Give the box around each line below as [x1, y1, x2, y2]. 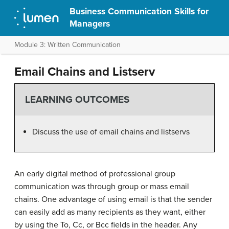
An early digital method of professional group [14, 168, 175, 179]
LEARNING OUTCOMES [25, 94, 130, 106]
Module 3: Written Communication [14, 40, 121, 49]
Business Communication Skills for [70, 6, 209, 17]
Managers [70, 18, 110, 29]
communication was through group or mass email [14, 181, 189, 192]
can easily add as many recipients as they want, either [14, 207, 205, 217]
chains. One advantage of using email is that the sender [14, 194, 212, 204]
